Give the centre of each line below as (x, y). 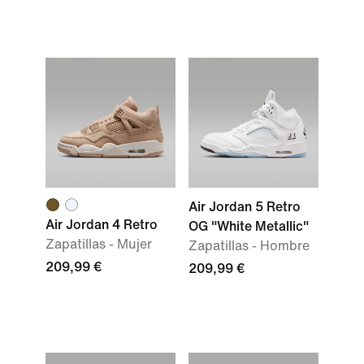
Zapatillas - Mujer (99, 244)
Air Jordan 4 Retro (102, 225)
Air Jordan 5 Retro (245, 207)
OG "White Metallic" (249, 226)
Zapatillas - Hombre (249, 246)
